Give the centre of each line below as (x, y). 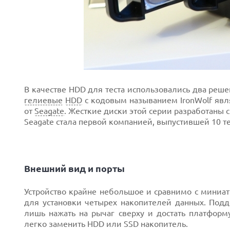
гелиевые (43, 100)
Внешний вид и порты (74, 168)
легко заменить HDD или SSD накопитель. (106, 224)
